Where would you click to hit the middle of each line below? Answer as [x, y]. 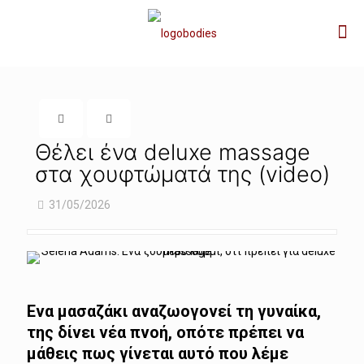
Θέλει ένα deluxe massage [173, 153]
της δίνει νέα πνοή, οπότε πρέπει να [165, 333]
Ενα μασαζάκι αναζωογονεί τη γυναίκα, [174, 312]
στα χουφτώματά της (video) [182, 175]
